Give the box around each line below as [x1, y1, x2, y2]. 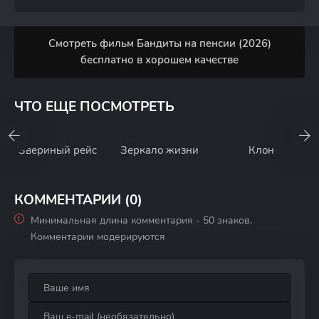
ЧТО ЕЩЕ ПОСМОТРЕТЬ [14, 98, 174, 116]
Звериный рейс [19, 143, 98, 157]
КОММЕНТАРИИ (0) [14, 191, 142, 209]
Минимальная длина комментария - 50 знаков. [31, 214, 252, 227]
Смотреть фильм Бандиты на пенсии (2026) [48, 36, 271, 51]
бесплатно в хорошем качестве [80, 53, 239, 67]
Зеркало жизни [120, 143, 199, 157]
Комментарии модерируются [31, 230, 165, 244]
